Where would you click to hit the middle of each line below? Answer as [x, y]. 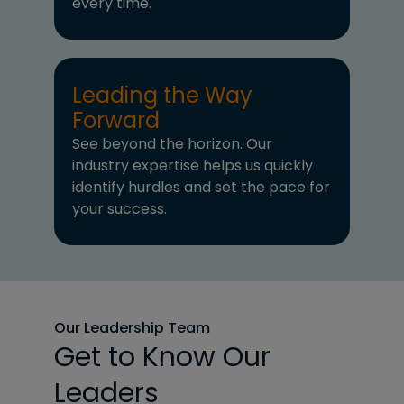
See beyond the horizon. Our [172, 144]
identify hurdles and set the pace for [201, 188]
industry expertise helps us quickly [193, 166]
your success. [119, 209]
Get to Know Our [162, 358]
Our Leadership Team [132, 328]
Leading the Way [162, 96]
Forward [116, 121]
